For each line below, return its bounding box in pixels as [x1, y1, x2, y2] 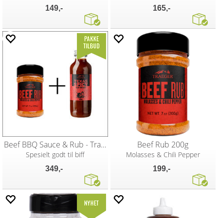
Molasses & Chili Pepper [126, 149, 200, 159]
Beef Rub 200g [137, 139, 189, 150]
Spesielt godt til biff [26, 149, 85, 159]
